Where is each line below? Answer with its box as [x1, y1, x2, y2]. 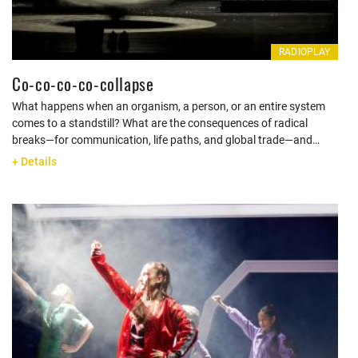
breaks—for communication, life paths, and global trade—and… [12, 133, 320, 146]
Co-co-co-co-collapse [12, 71, 154, 96]
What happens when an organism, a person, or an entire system [12, 100, 325, 113]
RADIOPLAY [278, 46, 330, 58]
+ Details [12, 155, 57, 168]
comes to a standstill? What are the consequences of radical [12, 117, 308, 129]
